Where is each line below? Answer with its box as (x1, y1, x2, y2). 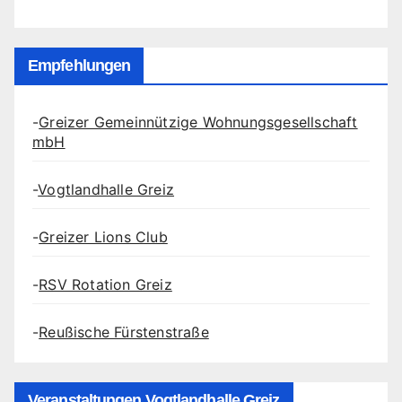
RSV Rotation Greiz (39, 275, 172, 293)
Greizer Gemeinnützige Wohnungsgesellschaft (39, 112, 358, 131)
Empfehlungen (28, 56, 131, 74)
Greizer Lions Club (39, 227, 168, 246)
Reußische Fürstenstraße (39, 322, 209, 341)
